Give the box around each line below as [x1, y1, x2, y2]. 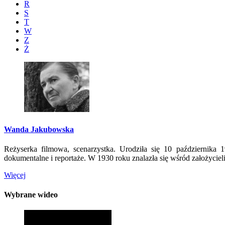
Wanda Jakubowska [4, 125, 74, 134]
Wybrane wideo [4, 190, 58, 199]
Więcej [4, 170, 26, 179]
